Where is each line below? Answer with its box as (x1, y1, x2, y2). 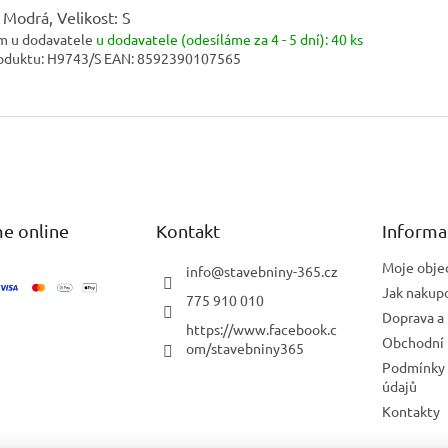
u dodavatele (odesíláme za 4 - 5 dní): (96, 30, 331, 49)
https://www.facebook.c (185, 319, 337, 338)
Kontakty (381, 401, 440, 420)
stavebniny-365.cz (223, 261, 338, 280)
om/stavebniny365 (185, 338, 304, 357)
